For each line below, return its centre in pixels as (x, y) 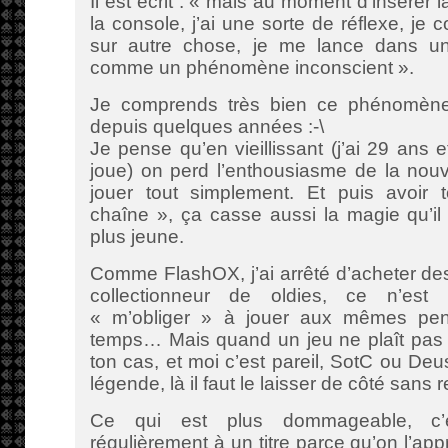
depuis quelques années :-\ (207, 126)
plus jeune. (137, 236)
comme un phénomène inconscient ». (252, 67)
